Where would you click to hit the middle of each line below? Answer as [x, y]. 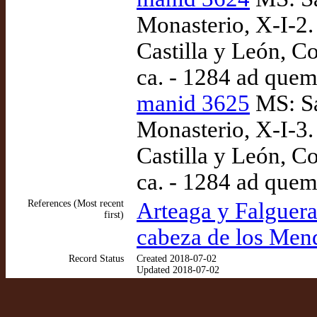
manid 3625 [193, 103]
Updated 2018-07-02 [178, 270]
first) [114, 215]
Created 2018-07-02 [177, 259]
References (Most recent [76, 203]
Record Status [96, 259]
